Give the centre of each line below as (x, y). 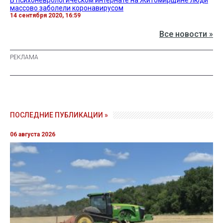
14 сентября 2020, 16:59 (45, 15)
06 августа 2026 (33, 134)
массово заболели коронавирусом (67, 8)
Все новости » (186, 34)
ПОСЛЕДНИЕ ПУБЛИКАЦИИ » (59, 115)
